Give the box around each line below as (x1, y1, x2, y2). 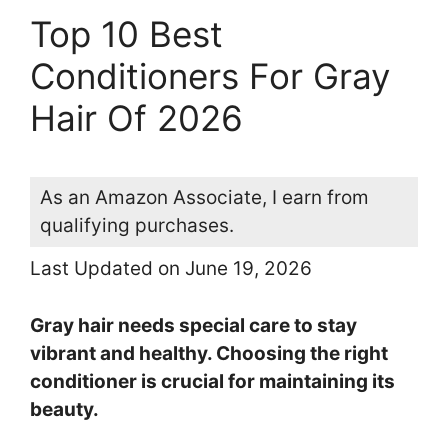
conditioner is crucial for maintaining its (30, 369, 395, 393)
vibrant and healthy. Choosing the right (30, 341, 388, 365)
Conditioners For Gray (30, 55, 390, 98)
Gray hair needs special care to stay (30, 313, 357, 337)
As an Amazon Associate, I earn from (40, 186, 369, 210)
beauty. (30, 397, 99, 421)
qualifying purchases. (40, 214, 234, 238)
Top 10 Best (30, 13, 223, 56)
